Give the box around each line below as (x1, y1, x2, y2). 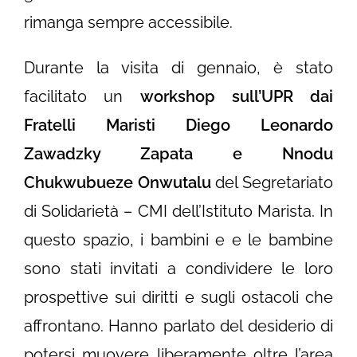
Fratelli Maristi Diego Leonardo (24, 116, 333, 135)
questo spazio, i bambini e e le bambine (24, 230, 333, 250)
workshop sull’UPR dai (139, 87, 333, 107)
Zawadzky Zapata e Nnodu (24, 144, 333, 164)
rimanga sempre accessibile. (24, 13, 237, 33)
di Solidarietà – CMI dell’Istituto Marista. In (24, 202, 333, 222)
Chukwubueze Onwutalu (24, 173, 211, 193)
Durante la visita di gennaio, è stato (24, 58, 333, 78)
